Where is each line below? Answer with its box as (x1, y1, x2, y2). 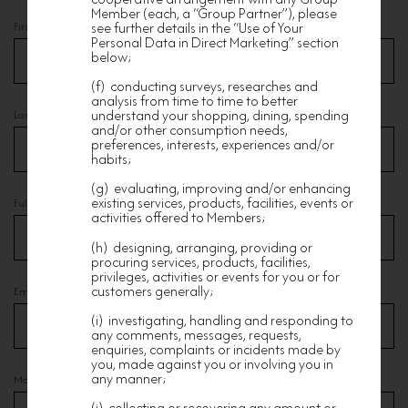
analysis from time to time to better (91, 91, 298, 111)
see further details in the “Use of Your (91, 17, 303, 37)
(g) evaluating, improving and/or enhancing (91, 178, 351, 199)
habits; (91, 149, 132, 169)
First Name (14, 18, 68, 34)
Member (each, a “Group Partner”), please (91, 3, 337, 23)
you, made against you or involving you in (91, 353, 333, 373)
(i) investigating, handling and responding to (91, 310, 353, 330)
